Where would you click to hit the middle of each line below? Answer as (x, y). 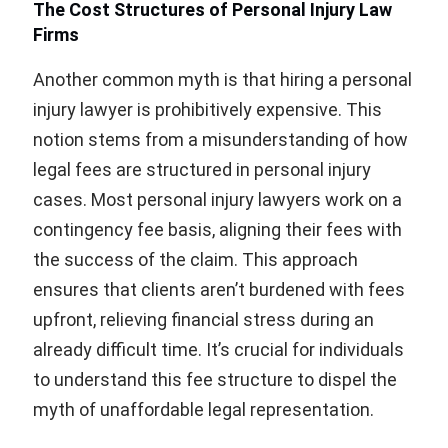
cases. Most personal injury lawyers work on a (217, 200)
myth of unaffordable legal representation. (203, 410)
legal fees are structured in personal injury (202, 170)
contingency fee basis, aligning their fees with (217, 230)
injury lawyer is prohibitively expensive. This (207, 110)
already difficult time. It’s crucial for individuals (218, 350)
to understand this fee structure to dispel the (215, 380)
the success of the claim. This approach (195, 260)
